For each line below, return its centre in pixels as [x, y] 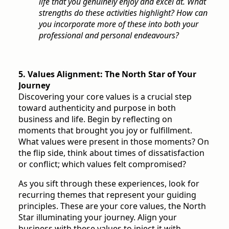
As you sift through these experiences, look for [109, 184]
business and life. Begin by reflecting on [95, 119]
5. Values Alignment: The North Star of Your [107, 74]
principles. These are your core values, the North [112, 206]
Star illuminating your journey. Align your [98, 217]
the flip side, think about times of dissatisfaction [111, 153]
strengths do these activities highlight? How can [123, 13]
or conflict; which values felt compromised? [102, 164]
